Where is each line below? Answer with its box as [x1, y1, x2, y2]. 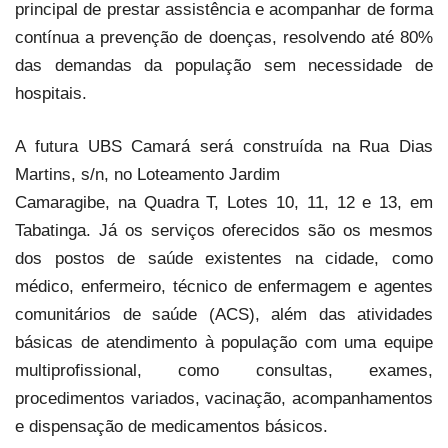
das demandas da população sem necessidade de [15, 56, 433, 75]
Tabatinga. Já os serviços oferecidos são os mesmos [15, 221, 433, 240]
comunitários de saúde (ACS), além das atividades [15, 305, 433, 324]
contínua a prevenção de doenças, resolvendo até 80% [15, 28, 433, 47]
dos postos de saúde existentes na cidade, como [15, 249, 433, 268]
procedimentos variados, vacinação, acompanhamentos [15, 389, 433, 408]
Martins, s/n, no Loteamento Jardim [15, 165, 280, 184]
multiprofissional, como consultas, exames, [15, 361, 433, 380]
